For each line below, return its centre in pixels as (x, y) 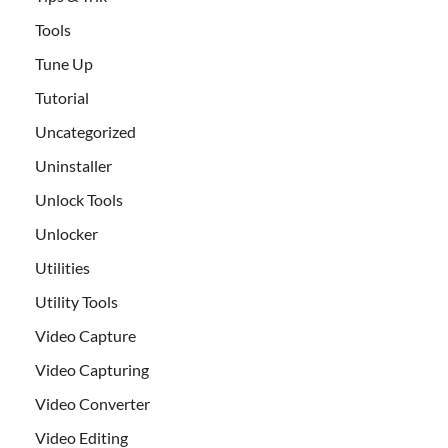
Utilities (62, 268)
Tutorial (62, 98)
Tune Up (64, 64)
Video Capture (85, 336)
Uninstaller (73, 166)
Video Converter (92, 404)
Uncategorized (85, 132)
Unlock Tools (79, 200)
